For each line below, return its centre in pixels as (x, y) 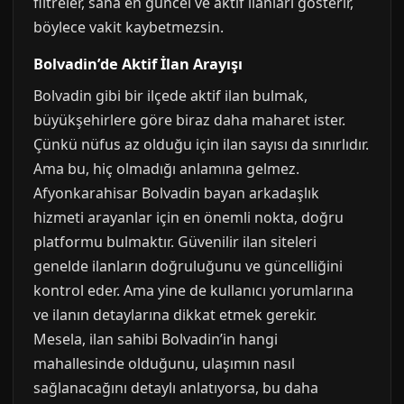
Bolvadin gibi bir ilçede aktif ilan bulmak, (170, 96)
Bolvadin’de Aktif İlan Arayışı (138, 64)
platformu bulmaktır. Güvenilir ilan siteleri (175, 242)
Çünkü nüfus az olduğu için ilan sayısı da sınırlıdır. (201, 144)
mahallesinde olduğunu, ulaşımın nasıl (164, 363)
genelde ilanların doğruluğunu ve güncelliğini (188, 266)
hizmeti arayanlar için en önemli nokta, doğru (188, 217)
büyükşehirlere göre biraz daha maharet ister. (189, 120)
